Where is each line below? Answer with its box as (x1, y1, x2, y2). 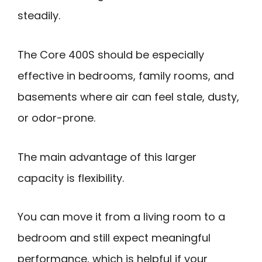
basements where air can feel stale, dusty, (18, 89, 239, 105)
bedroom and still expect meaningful (18, 230, 211, 246)
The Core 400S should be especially (18, 47, 204, 63)
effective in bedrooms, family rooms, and (18, 68, 234, 84)
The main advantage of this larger (18, 149, 196, 164)
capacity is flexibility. (18, 170, 124, 185)
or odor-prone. (18, 111, 95, 126)
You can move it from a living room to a (18, 209, 225, 225)
